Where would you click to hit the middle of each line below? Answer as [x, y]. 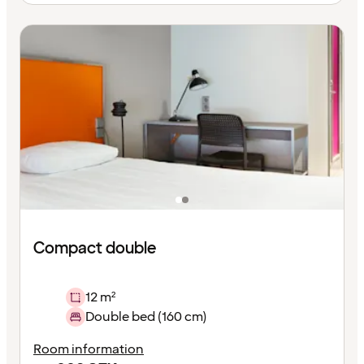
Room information [89, 349]
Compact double [95, 248]
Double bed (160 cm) [146, 316]
